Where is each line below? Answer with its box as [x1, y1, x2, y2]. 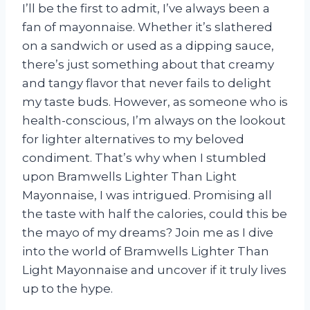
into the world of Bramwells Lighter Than [22, 244, 269, 258]
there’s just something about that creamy [22, 57, 274, 71]
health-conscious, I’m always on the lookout [22, 113, 286, 127]
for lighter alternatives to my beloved [22, 131, 244, 146]
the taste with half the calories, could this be [22, 206, 287, 221]
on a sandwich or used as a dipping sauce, [22, 38, 274, 53]
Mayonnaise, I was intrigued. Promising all [22, 188, 272, 202]
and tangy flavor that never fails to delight [22, 75, 271, 90]
